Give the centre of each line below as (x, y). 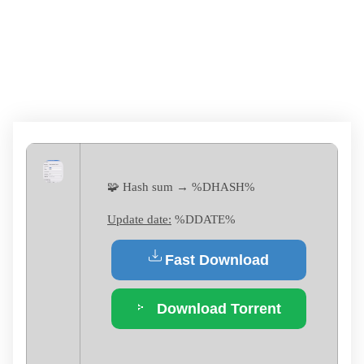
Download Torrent (217, 309)
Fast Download (217, 260)
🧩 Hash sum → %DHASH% (181, 187)
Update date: (139, 220)
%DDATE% (204, 220)
